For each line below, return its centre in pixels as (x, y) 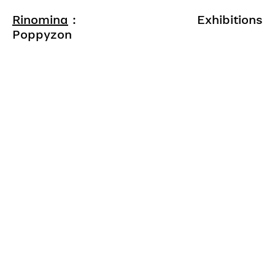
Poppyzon (42, 34)
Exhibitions (230, 20)
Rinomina (40, 20)
